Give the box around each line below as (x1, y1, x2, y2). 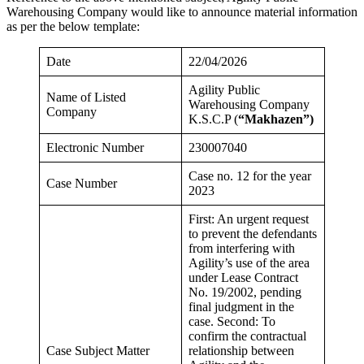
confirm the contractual (188, 328, 306, 343)
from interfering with (188, 240, 295, 255)
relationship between (188, 343, 294, 357)
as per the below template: (6, 19, 140, 33)
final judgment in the (188, 299, 294, 314)
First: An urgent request (188, 211, 309, 226)
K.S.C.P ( (188, 111, 238, 126)
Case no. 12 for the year (188, 168, 311, 183)
